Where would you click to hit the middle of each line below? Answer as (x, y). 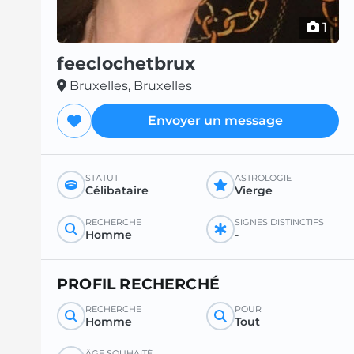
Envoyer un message (216, 121)
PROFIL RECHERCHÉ (139, 284)
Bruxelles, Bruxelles (131, 86)
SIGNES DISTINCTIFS (279, 222)
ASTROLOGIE (263, 178)
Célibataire (117, 191)
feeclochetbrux (126, 64)
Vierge (253, 191)
